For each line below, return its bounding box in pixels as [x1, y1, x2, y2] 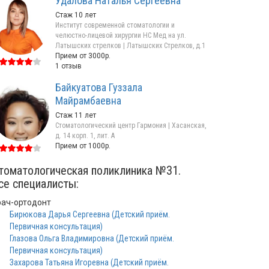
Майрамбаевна [55, 94, 121, 107]
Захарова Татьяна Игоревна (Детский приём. [10, 258, 169, 267]
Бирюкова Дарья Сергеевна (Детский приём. [10, 210, 170, 219]
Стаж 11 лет [55, 111, 96, 119]
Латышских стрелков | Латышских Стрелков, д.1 [55, 41, 205, 50]
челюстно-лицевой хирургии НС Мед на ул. [55, 31, 186, 40]
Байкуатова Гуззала [55, 81, 142, 94]
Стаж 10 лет [55, 11, 96, 19]
